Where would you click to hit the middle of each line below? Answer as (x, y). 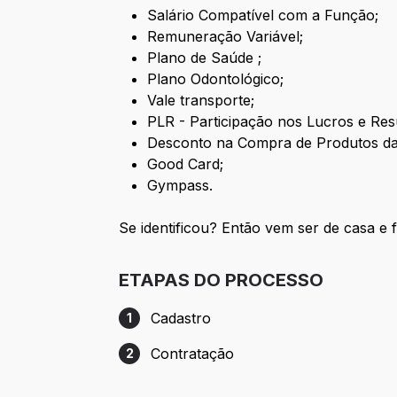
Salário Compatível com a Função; (263, 16)
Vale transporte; (201, 101)
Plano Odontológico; (216, 79)
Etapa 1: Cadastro (177, 327)
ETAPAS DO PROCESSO (222, 280)
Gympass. (180, 186)
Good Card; (186, 164)
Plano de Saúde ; (205, 58)
